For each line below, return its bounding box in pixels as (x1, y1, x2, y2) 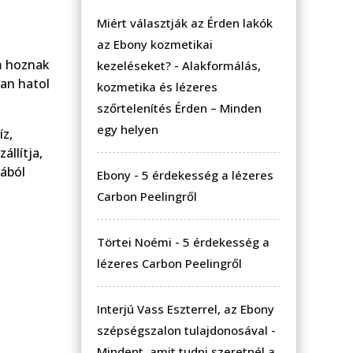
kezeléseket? (97, 57, 171, 73)
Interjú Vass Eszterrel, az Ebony (97, 300, 274, 317)
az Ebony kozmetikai (97, 35, 213, 52)
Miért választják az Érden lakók (97, 14, 273, 31)
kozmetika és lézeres (97, 78, 217, 95)
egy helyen (97, 121, 158, 137)
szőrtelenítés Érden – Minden (97, 99, 262, 116)
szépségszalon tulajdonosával (97, 321, 268, 338)
